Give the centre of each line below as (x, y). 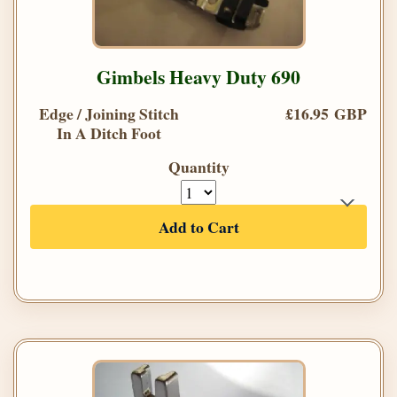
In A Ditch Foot (109, 132)
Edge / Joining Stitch (109, 113)
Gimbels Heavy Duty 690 (198, 76)
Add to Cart (198, 226)
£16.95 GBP (326, 113)
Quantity (198, 166)
